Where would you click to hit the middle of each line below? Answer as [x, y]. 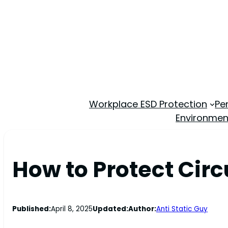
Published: [32, 209]
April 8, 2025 [72, 209]
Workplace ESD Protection [148, 104]
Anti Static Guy [182, 209]
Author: [142, 209]
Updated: [110, 209]
